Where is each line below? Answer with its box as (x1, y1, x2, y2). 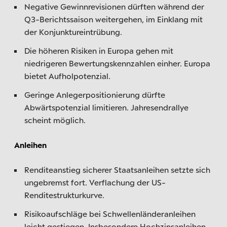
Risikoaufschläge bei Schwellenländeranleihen (24, 209, 196, 218)
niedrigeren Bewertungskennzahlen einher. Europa (24, 58, 210, 68)
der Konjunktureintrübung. (24, 27, 122, 36)
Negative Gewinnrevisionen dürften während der (24, 2, 204, 11)
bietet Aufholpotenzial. (24, 71, 110, 81)
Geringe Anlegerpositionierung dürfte (24, 90, 165, 99)
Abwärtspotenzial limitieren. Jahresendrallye (24, 102, 188, 112)
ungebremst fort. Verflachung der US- (24, 177, 166, 187)
